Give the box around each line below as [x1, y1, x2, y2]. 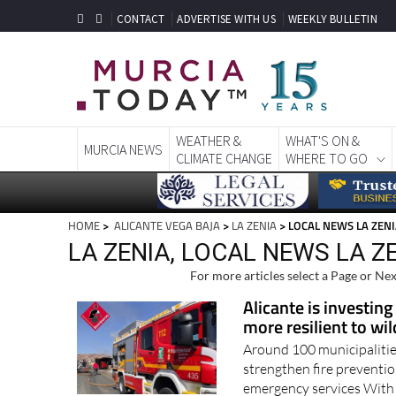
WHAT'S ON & [286, 132, 360, 150]
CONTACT [117, 11, 165, 27]
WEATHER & [176, 132, 241, 150]
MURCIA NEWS [84, 141, 163, 159]
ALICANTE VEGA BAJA [111, 217, 220, 235]
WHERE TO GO [286, 149, 368, 168]
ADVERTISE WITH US [177, 11, 276, 27]
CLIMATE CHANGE [176, 149, 272, 168]
